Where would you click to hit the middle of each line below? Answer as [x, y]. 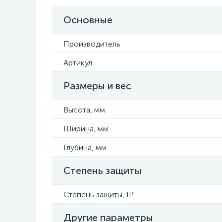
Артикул [78, 63]
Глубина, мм [85, 147]
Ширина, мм [86, 129]
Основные [88, 20]
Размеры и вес [97, 86]
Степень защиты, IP [99, 194]
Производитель [92, 44]
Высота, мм [84, 110]
